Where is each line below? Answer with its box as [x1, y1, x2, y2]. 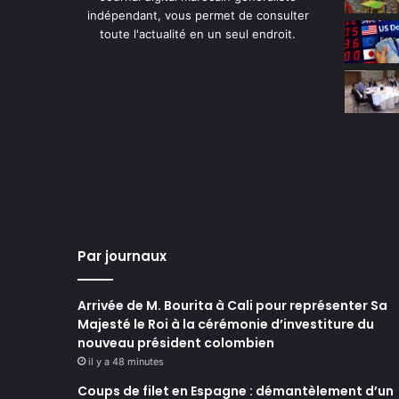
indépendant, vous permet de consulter [86, 7, 309, 22]
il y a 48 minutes [88, 354, 164, 368]
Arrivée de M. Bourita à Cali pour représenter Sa [77, 296, 387, 314]
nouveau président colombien [77, 333, 274, 352]
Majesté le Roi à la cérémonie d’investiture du [77, 314, 374, 333]
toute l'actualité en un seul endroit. [100, 26, 296, 41]
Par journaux [77, 246, 167, 265]
